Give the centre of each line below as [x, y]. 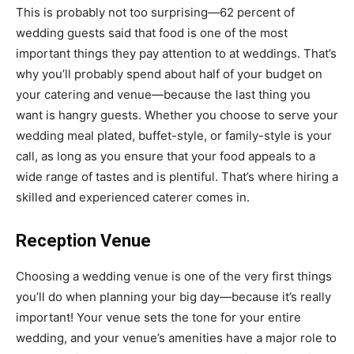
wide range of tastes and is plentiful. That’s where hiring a [177, 177]
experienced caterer [136, 198]
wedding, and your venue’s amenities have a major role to [176, 338]
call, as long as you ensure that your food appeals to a [166, 156]
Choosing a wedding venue [92, 277]
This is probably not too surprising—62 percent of [155, 13]
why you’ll [45, 74]
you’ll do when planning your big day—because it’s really [173, 297]
